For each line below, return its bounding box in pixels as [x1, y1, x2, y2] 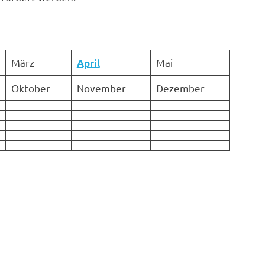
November [76, 81, 126, 94]
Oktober [11, 81, 50, 94]
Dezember [156, 81, 205, 94]
